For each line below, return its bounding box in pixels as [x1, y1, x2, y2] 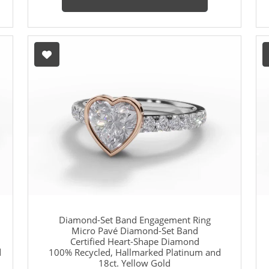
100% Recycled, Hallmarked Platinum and [48, 246, 221, 259]
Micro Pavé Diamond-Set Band [71, 225, 198, 237]
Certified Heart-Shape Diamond [70, 235, 199, 248]
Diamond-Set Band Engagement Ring [58, 214, 211, 226]
